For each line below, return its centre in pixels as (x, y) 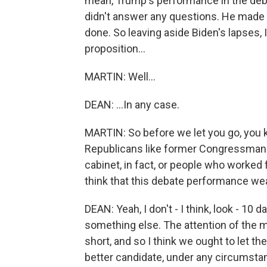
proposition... (115, 49)
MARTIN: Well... (120, 77)
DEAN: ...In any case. (132, 105)
